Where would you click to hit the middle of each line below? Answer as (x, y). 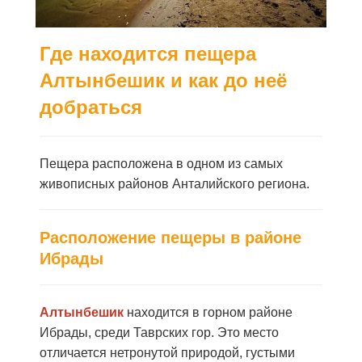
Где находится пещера (148, 54)
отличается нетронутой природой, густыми (167, 353)
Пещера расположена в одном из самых (161, 164)
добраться (91, 107)
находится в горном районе (208, 312)
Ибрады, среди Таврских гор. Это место (159, 333)
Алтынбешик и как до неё (163, 80)
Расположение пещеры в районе (170, 238)
